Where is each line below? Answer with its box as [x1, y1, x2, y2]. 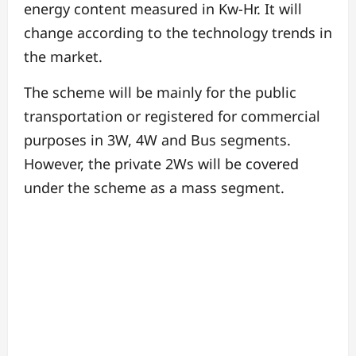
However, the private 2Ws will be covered [24, 153, 299, 173]
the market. [24, 46, 103, 66]
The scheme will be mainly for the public [24, 82, 296, 102]
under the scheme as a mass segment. [24, 177, 284, 197]
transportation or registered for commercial [24, 106, 320, 126]
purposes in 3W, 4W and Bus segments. [24, 130, 291, 149]
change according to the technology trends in [24, 22, 332, 42]
